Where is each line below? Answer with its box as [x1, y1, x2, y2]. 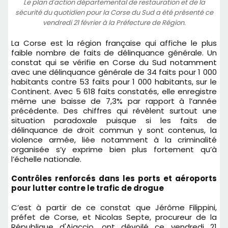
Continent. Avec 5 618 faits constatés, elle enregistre [11, 85, 217, 97]
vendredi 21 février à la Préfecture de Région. [42, 17, 186, 27]
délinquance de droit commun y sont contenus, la [11, 124, 217, 135]
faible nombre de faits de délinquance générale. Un [11, 47, 217, 58]
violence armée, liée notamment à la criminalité [11, 134, 217, 145]
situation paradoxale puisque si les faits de [11, 115, 217, 126]
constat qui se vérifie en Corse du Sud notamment [11, 56, 217, 68]
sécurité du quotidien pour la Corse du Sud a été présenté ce [15, 7, 213, 17]
